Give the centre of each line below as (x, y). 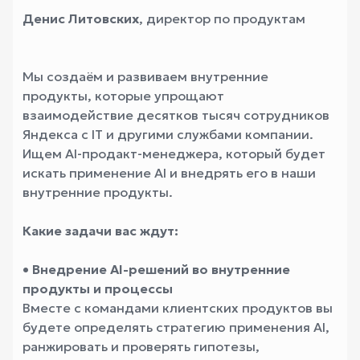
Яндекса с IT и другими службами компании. (168, 134)
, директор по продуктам (222, 18)
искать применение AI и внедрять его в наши (169, 173)
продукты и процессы (98, 288)
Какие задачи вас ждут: (100, 231)
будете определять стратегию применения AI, (176, 327)
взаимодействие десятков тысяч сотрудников (176, 115)
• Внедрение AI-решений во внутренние (156, 269)
